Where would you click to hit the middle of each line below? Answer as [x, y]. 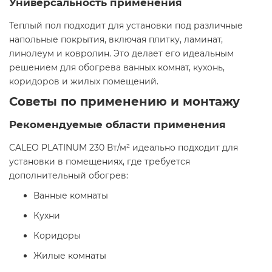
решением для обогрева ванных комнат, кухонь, [117, 68]
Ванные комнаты [71, 196]
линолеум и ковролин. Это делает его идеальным [121, 54]
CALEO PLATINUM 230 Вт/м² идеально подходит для [124, 148]
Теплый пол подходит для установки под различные [126, 26]
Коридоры [57, 236]
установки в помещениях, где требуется [100, 162]
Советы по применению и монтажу [124, 102]
